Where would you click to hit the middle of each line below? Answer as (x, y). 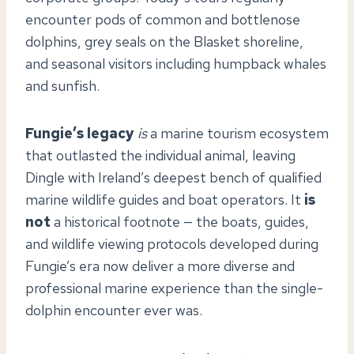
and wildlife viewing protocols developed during (172, 243)
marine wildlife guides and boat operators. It (165, 199)
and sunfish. (62, 85)
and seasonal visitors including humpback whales (176, 63)
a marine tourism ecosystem (238, 133)
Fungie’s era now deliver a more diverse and (160, 265)
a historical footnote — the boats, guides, (180, 221)
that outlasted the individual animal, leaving (160, 155)
